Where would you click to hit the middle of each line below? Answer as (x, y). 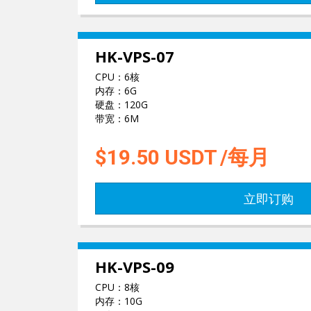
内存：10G (119, 301)
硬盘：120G (121, 104)
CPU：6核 (117, 77)
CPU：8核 (117, 287)
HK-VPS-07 (135, 56)
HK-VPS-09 (135, 267)
